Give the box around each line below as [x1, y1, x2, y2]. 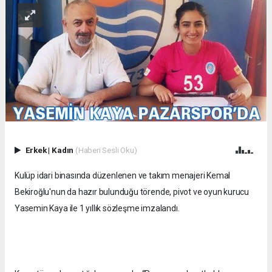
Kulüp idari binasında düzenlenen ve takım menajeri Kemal [15, 171, 231, 181]
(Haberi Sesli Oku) [75, 145, 137, 155]
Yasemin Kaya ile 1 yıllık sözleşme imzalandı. [15, 203, 180, 214]
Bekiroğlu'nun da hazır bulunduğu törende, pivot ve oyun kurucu [15, 187, 250, 197]
